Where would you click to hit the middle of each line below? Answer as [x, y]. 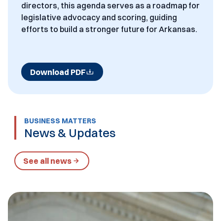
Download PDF [58, 72]
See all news [48, 161]
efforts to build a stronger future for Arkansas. [109, 29]
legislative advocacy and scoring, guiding [99, 18]
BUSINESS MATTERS [60, 121]
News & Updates [70, 133]
